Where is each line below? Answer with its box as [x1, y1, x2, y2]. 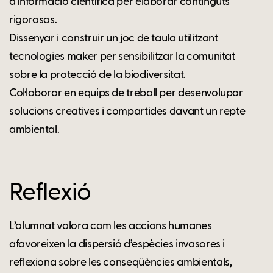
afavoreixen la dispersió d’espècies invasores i [9, 238, 225, 250]
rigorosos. [9, 14, 57, 26]
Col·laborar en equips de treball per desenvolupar [9, 87, 243, 99]
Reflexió [9, 180, 91, 205]
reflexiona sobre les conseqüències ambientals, [9, 257, 232, 268]
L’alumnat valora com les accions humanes [9, 220, 212, 232]
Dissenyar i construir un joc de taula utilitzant [9, 32, 218, 44]
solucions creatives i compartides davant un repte [9, 105, 246, 117]
